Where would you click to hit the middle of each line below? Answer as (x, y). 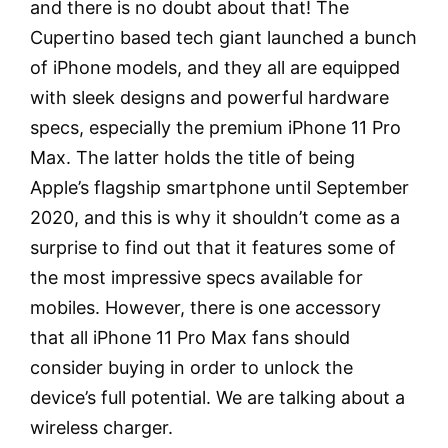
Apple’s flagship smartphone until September (219, 187)
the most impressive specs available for (196, 277)
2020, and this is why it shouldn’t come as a (215, 217)
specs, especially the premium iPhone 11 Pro (215, 127)
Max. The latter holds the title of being (192, 157)
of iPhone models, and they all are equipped (215, 67)
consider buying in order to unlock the (191, 367)
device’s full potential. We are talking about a (217, 397)
